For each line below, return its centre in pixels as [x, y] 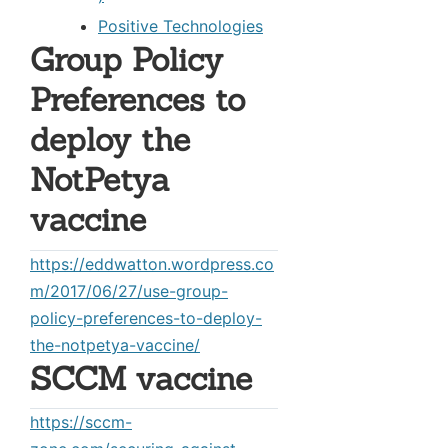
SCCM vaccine [141, 378]
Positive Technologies [180, 25]
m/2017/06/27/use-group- [129, 290]
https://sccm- [81, 422]
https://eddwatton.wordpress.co [152, 263]
